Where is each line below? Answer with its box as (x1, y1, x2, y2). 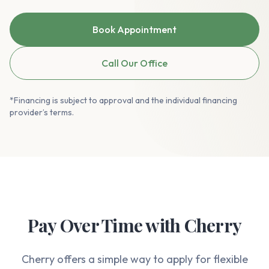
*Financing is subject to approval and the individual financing (10, 95, 237, 106)
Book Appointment (92, 23, 177, 35)
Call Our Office (101, 57, 168, 69)
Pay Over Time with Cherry (27, 213, 242, 237)
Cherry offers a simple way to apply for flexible (21, 252, 248, 266)
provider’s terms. (10, 107, 74, 118)
